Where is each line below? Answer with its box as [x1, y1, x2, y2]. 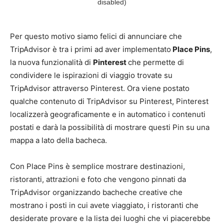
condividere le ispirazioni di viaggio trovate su [10, 70, 172, 80]
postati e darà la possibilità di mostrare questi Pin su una [10, 122, 209, 132]
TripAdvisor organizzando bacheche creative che [10, 187, 182, 197]
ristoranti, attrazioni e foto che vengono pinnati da [10, 174, 186, 184]
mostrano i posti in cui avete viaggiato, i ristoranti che [10, 200, 198, 210]
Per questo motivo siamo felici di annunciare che [10, 31, 182, 41]
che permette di [128, 57, 184, 67]
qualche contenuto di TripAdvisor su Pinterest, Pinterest [10, 96, 208, 106]
